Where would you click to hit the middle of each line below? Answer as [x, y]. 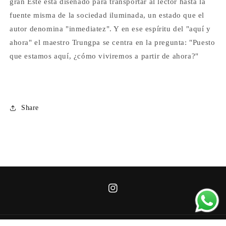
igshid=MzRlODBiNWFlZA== [156, 206]
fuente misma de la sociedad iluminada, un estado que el [107, 15]
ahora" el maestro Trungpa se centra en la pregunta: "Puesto [112, 42]
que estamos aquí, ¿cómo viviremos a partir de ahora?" [104, 56]
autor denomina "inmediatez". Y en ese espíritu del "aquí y [110, 29]
